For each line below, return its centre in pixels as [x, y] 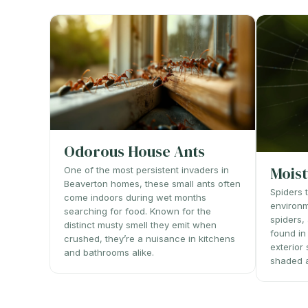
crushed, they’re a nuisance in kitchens [150, 239]
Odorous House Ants [134, 152]
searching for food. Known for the [137, 211]
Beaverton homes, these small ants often [152, 184]
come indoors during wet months [135, 198]
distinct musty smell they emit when [140, 225]
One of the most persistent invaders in [146, 170]
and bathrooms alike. [109, 253]
